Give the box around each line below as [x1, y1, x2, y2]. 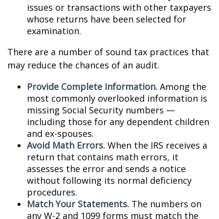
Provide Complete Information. [27, 81, 157, 92]
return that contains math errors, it [27, 151, 178, 163]
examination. [27, 25, 81, 37]
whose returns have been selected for [27, 13, 186, 25]
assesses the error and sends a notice [27, 163, 186, 175]
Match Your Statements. [27, 198, 129, 210]
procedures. [27, 186, 77, 198]
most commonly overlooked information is [27, 92, 207, 104]
